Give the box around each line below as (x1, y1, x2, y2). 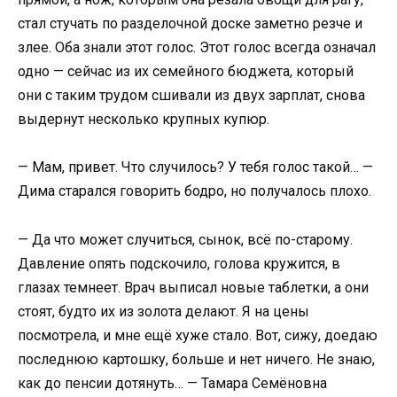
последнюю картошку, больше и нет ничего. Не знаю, (18, 350, 375, 368)
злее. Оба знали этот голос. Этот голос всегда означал (18, 39, 376, 57)
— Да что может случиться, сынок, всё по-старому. (18, 230, 353, 248)
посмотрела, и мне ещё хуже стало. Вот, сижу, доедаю (18, 326, 378, 344)
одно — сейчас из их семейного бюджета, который (18, 63, 354, 81)
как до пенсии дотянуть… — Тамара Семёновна (18, 374, 327, 392)
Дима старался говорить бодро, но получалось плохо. (18, 183, 371, 200)
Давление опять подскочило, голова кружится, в (18, 254, 340, 272)
